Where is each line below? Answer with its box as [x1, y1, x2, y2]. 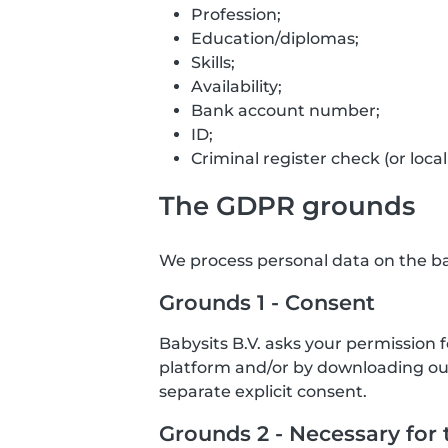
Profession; [191, 5, 281, 24]
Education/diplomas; [191, 29, 359, 48]
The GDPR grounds [159, 190, 415, 221]
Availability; [191, 77, 282, 96]
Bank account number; [191, 101, 380, 120]
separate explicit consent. [159, 382, 367, 401]
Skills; [191, 53, 235, 72]
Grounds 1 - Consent [159, 290, 375, 315]
